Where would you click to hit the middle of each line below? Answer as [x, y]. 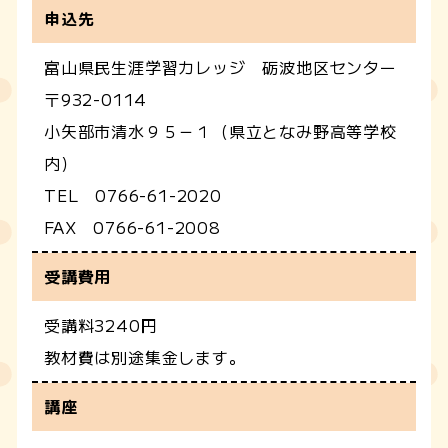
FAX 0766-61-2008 [132, 226]
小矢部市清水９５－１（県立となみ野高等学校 [220, 130]
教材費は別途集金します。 [145, 356]
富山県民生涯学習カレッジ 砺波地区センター [220, 66]
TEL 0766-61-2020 [133, 194]
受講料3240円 [101, 324]
